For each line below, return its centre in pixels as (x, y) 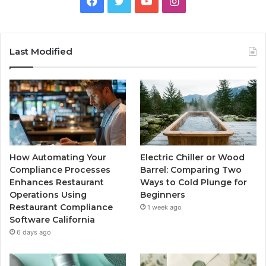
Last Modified (41, 52)
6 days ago (34, 232)
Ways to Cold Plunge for (194, 182)
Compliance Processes (60, 170)
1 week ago (165, 207)
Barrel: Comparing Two (191, 170)
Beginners (163, 194)
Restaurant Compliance (61, 207)
